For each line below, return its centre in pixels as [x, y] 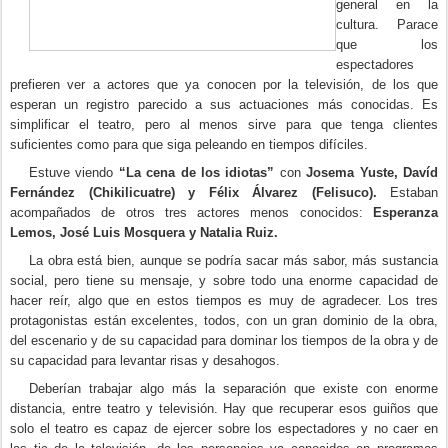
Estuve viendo [73, 172]
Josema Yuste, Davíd [372, 172]
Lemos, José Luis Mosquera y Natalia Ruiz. [144, 232]
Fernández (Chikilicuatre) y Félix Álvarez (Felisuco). [193, 192]
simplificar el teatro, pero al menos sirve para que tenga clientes [224, 124]
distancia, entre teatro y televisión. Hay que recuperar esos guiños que [224, 408]
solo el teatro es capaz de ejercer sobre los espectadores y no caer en [224, 428]
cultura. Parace [386, 24]
